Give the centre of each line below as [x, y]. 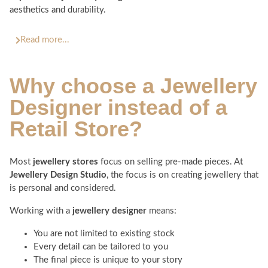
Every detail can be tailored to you [101, 247]
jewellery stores [64, 162]
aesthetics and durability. [58, 10]
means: [162, 211]
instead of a [165, 108]
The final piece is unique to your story [108, 260]
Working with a [41, 211]
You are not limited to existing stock [104, 234]
